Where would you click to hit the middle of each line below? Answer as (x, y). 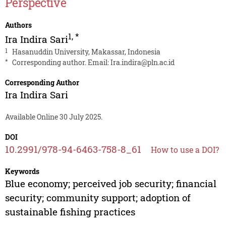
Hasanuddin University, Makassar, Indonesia (86, 52)
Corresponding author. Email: (61, 63)
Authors (18, 25)
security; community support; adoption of (98, 198)
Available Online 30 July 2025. (53, 117)
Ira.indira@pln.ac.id (142, 63)
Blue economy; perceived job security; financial (110, 184)
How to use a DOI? (185, 150)
